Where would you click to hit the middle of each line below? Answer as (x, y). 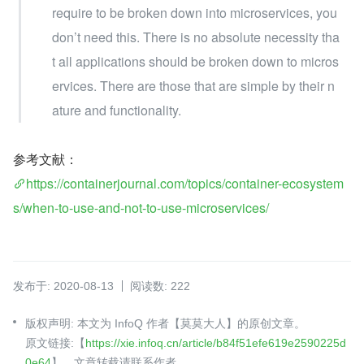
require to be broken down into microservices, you (195, 13)
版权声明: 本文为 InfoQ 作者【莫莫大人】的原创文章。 (165, 324)
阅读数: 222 (160, 286)
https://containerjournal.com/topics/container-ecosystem (185, 184)
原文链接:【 (55, 343)
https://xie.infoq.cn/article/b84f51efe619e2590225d (216, 343)
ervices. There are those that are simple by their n (193, 86)
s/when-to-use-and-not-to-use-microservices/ (141, 208)
